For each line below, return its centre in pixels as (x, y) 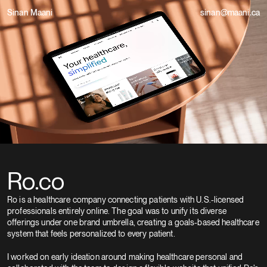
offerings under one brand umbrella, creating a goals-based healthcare (133, 222)
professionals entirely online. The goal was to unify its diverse (117, 211)
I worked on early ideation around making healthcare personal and (125, 257)
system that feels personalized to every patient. (91, 233)
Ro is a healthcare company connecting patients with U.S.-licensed (126, 199)
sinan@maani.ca (230, 13)
